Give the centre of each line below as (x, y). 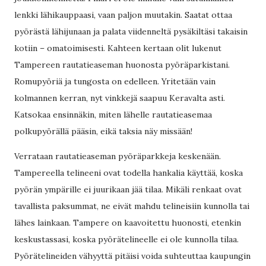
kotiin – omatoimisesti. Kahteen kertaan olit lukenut (118, 48)
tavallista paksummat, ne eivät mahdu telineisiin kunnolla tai (132, 206)
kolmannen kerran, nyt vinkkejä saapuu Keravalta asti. (120, 98)
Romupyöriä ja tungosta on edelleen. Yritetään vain (115, 81)
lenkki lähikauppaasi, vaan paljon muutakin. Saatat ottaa (123, 15)
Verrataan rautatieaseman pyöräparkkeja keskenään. (118, 156)
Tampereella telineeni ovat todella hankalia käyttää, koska (129, 173)
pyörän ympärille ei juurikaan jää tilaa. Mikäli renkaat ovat (128, 189)
